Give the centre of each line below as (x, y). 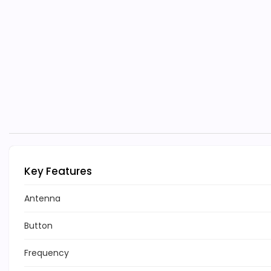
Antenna (42, 199)
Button (38, 226)
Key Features (58, 171)
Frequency (47, 253)
